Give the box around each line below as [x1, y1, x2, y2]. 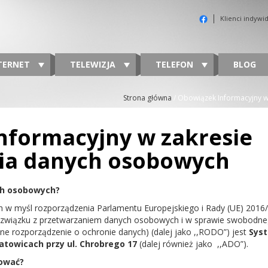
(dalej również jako [137, 238, 212, 249]
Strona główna [123, 93, 172, 103]
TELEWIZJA [70, 59, 118, 70]
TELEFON [156, 59, 196, 70]
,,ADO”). [217, 238, 248, 249]
